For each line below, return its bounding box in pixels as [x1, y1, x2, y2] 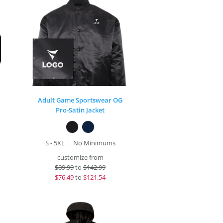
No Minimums [73, 138, 115, 147]
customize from [57, 153, 104, 162]
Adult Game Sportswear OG [38, 96, 123, 105]
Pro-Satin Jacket [56, 106, 105, 114]
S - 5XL [45, 138, 65, 147]
